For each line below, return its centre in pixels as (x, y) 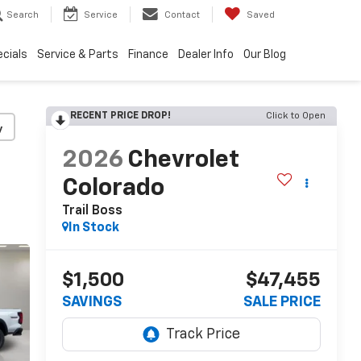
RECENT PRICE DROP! (120, 116)
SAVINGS (91, 303)
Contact (182, 15)
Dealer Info (206, 55)
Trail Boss (92, 212)
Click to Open (296, 116)
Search (23, 15)
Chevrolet (183, 161)
